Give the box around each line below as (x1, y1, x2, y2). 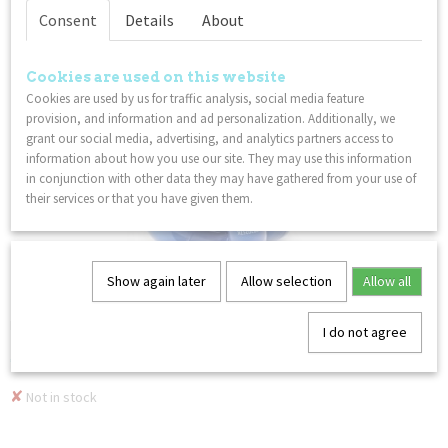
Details (125, 10, 174, 30)
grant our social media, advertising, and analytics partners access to (26, 130, 394, 147)
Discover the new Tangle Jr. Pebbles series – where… (10, 316, 289, 334)
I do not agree (322, 323, 407, 341)
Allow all (362, 272, 411, 290)
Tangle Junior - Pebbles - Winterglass (10, 295, 282, 316)
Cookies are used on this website (26, 69, 286, 85)
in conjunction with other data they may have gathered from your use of (26, 170, 416, 187)
